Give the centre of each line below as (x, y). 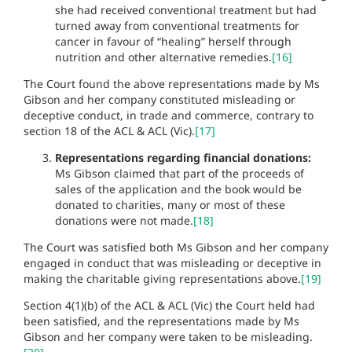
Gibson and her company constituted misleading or (159, 99)
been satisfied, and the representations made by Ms (161, 321)
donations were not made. (124, 220)
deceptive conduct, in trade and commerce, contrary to (169, 115)
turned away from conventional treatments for (177, 25)
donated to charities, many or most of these (170, 204)
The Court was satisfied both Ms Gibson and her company (176, 247)
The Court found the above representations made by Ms (172, 83)
